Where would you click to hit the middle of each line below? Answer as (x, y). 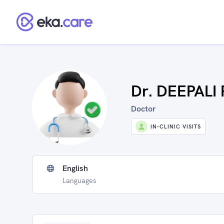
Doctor (143, 109)
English (75, 168)
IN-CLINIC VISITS (176, 126)
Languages (79, 180)
